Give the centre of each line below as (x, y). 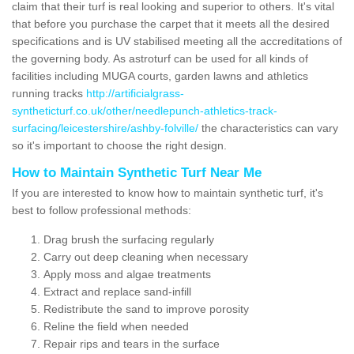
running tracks (49, 93)
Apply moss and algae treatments (127, 274)
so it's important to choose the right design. (119, 145)
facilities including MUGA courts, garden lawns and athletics (160, 75)
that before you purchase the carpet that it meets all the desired (171, 23)
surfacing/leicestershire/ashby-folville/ (105, 128)
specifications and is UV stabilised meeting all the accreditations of (177, 41)
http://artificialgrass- (135, 93)
